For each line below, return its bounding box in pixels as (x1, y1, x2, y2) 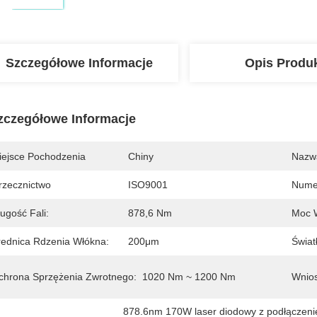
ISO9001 (128, 179, 168, 190)
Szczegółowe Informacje (6, 56, 153, 70)
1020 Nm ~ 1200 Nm (142, 271, 236, 282)
